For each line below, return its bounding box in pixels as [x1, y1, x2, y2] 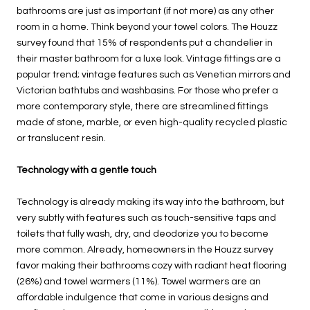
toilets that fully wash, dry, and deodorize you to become [17, 229, 268, 239]
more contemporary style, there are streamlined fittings [17, 102, 268, 111]
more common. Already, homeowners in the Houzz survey [17, 245, 273, 255]
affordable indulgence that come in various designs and [17, 293, 268, 302]
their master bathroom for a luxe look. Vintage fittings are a [17, 54, 281, 64]
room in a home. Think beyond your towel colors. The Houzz [17, 22, 277, 32]
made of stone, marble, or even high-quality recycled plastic [17, 118, 287, 127]
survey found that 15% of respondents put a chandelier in [17, 38, 273, 48]
